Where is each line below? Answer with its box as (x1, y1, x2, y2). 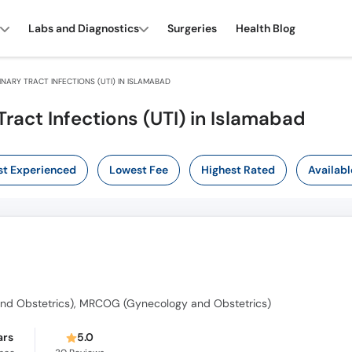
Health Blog (236, 20, 295, 35)
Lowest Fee (108, 163, 168, 177)
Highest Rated (200, 163, 275, 177)
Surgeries (167, 20, 217, 35)
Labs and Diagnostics (28, 20, 139, 35)
